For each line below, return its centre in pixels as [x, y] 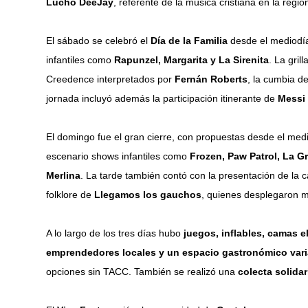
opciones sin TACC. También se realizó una [142, 272]
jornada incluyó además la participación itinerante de [162, 98]
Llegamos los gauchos [148, 195]
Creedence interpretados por [111, 79]
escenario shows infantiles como [118, 156]
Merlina [64, 175]
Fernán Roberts [211, 79]
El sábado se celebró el [99, 41]
